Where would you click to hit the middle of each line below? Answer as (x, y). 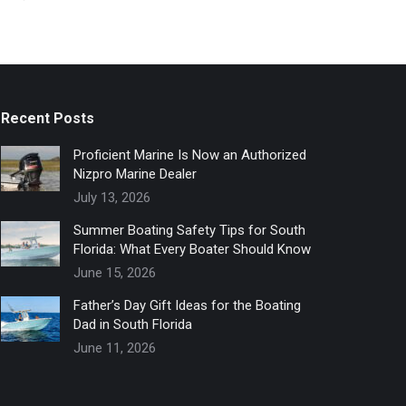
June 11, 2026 (114, 348)
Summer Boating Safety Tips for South (189, 230)
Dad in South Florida (132, 324)
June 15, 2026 (114, 272)
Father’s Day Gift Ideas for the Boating (187, 305)
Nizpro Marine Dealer (135, 174)
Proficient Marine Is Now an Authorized (189, 155)
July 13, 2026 (111, 197)
